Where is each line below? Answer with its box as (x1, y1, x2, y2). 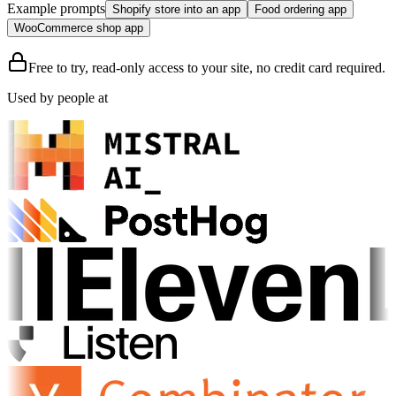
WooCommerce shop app (14, 20, 143, 34)
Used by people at (7, 89, 108, 105)
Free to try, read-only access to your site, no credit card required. (28, 59, 385, 75)
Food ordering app (255, 2, 346, 16)
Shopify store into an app (112, 2, 240, 16)
